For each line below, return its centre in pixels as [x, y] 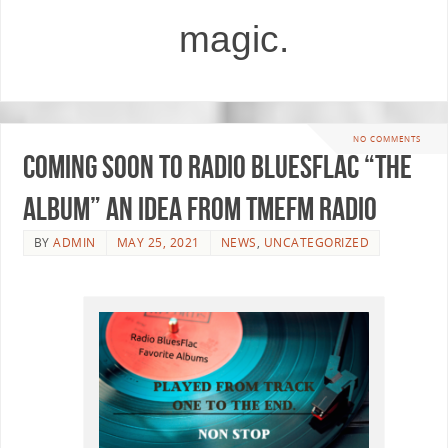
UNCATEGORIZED [316, 242]
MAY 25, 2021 [158, 242]
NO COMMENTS [387, 139]
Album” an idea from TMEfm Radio [199, 208]
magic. [234, 39]
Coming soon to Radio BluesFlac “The [217, 166]
